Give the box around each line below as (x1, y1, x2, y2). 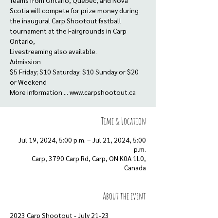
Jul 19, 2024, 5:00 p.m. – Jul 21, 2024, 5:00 (18, 135, 146, 144)
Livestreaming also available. (10, 47, 97, 55)
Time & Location (101, 115, 146, 127)
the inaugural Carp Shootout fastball (10, 16, 121, 25)
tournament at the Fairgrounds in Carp (10, 26, 127, 35)
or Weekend (10, 77, 47, 86)
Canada (124, 163, 146, 172)
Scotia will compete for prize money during (10, 6, 139, 15)
